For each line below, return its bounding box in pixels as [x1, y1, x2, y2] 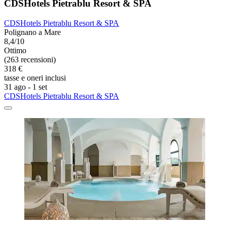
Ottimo [4, 46, 26, 55]
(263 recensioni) [4, 55, 56, 64]
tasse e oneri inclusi [4, 73, 66, 83]
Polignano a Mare [4, 28, 61, 37]
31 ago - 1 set [4, 83, 47, 92]
